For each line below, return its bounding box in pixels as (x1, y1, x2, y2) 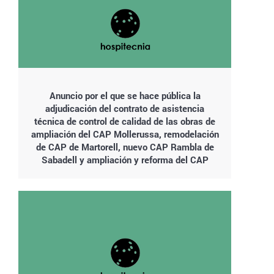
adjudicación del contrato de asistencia (45, 102, 204, 114)
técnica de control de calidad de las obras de (34, 115, 215, 127)
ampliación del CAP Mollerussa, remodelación (31, 128, 219, 140)
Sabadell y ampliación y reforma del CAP (41, 154, 209, 166)
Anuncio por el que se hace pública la (49, 89, 201, 102)
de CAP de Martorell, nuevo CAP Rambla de (35, 141, 214, 153)
